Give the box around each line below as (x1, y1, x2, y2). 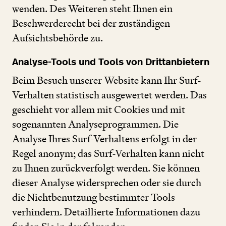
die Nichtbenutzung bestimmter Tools (12, 190, 175, 204)
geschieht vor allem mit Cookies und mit (12, 102, 185, 116)
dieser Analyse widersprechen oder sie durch (12, 176, 201, 189)
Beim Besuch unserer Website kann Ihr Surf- (12, 73, 201, 87)
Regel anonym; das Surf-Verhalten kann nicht (12, 146, 204, 160)
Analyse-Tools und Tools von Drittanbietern (12, 58, 209, 68)
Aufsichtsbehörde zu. (12, 31, 103, 45)
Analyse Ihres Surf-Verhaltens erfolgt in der (12, 132, 197, 145)
